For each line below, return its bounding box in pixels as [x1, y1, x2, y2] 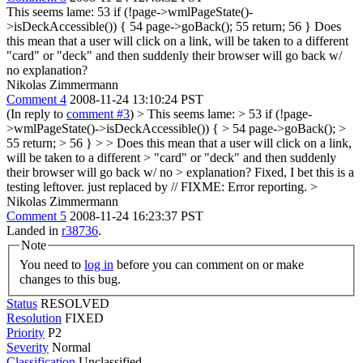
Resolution [6, 310, 62, 325]
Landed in [6, 224, 62, 237]
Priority [6, 325, 45, 340]
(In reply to [6, 107, 66, 121]
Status [6, 296, 37, 310]
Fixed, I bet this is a [251, 165, 354, 179]
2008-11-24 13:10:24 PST [70, 92, 203, 106]
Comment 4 [6, 92, 66, 106]
